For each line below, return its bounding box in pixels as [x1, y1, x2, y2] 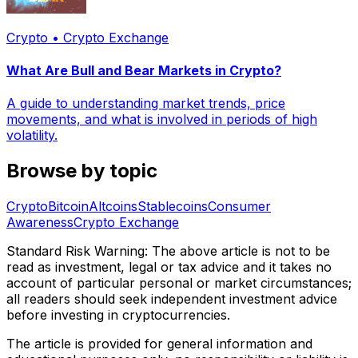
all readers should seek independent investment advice [6, 291, 337, 308]
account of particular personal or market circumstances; [6, 275, 352, 292]
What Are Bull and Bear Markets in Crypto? [6, 62, 281, 79]
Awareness [6, 214, 74, 231]
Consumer [208, 198, 271, 215]
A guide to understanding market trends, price [6, 95, 285, 112]
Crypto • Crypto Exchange [6, 29, 169, 46]
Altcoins [89, 198, 137, 215]
